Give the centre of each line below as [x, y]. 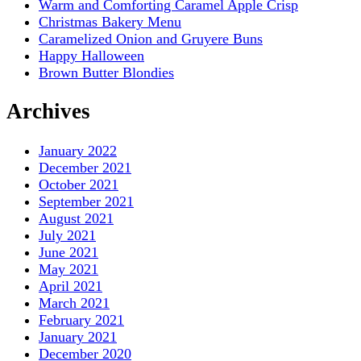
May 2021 [68, 269]
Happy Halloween [91, 55]
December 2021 [85, 167]
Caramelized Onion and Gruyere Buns [151, 38]
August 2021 [76, 218]
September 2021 [86, 201]
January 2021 [78, 336]
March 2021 [74, 303]
